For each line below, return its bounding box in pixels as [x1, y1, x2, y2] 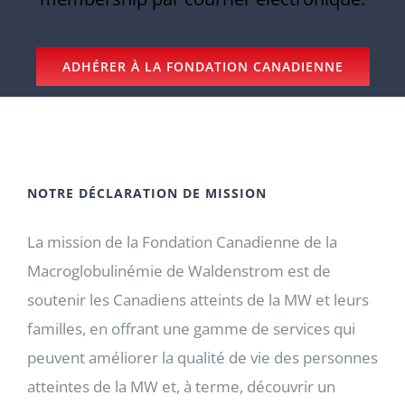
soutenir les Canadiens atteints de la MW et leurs [27, 289, 369, 311]
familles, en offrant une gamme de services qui [27, 318, 355, 340]
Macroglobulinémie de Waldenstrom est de [27, 260, 331, 282]
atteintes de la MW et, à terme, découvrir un [27, 376, 335, 398]
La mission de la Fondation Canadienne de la [27, 231, 337, 253]
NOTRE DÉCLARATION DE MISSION [27, 184, 267, 202]
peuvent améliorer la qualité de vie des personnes [27, 347, 378, 369]
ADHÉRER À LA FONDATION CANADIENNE [61, 58, 344, 76]
